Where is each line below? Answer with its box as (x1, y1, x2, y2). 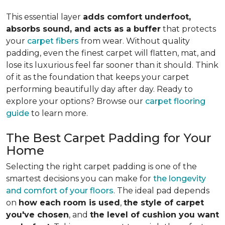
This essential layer (6, 12, 83, 22)
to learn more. (29, 108, 88, 118)
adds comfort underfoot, (83, 12, 191, 22)
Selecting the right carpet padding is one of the (6, 162, 197, 171)
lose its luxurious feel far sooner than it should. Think (6, 60, 218, 70)
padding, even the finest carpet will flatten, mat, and (6, 48, 216, 58)
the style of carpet (124, 198, 204, 207)
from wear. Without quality (79, 36, 190, 46)
